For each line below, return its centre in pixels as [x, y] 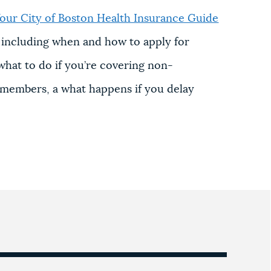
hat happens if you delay [132, 89]
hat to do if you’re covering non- [90, 66]
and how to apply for [135, 42]
